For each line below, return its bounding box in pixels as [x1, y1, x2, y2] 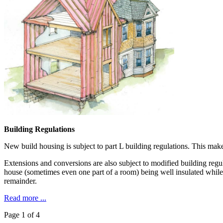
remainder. [4, 177, 37, 186]
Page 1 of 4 [4, 211, 40, 220]
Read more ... [4, 194, 46, 203]
